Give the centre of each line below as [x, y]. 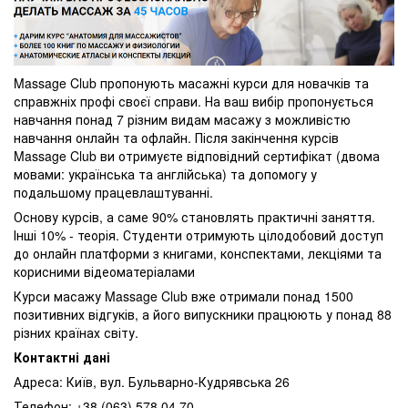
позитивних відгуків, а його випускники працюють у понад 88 [203, 314]
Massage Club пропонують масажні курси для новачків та [191, 82]
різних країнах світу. [76, 332]
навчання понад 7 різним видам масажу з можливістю [182, 119]
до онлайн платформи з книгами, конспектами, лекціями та [198, 253]
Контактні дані [62, 357]
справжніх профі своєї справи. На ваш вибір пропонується [194, 101]
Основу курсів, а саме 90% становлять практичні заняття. [194, 216]
